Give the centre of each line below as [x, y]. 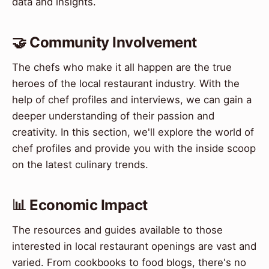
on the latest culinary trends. [80, 165]
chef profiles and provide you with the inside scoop [134, 149]
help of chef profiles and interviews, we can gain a [132, 100]
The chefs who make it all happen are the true [122, 68]
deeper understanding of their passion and [113, 116]
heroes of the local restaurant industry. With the [126, 84]
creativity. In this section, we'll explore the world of [133, 132]
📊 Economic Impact [80, 205]
